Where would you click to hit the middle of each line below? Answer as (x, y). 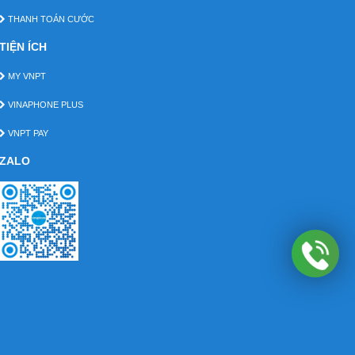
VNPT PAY (27, 134)
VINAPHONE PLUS (45, 105)
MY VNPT (26, 76)
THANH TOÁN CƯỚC (50, 19)
